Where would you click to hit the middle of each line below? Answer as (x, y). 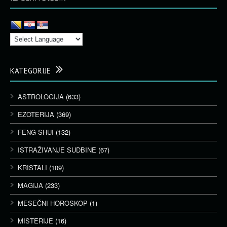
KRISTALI (32, 167)
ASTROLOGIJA (41, 97)
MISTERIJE (35, 221)
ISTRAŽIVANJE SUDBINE (57, 150)
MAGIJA (30, 185)
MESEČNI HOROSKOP (53, 203)
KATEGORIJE (30, 71)
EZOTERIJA (36, 114)
